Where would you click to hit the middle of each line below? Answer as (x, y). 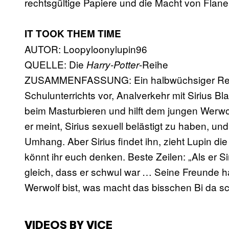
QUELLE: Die (55, 64)
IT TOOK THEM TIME (73, 34)
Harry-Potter (113, 65)
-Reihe (154, 64)
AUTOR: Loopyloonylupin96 (86, 49)
